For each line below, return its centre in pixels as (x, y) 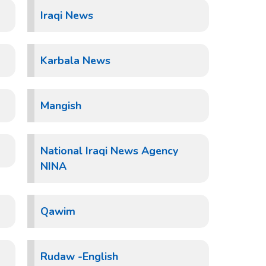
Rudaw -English (79, 256)
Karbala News (75, 61)
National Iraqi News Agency (109, 151)
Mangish (61, 106)
